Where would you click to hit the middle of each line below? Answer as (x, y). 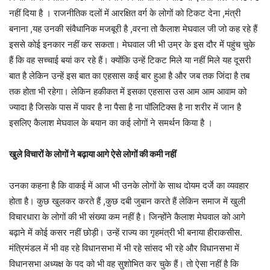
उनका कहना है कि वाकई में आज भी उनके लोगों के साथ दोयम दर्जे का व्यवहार (129, 185)
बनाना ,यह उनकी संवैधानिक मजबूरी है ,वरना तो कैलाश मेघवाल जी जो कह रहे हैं (133, 28)
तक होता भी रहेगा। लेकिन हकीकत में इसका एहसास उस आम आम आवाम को (128, 91)
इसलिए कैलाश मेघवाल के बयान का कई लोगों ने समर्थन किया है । (111, 122)
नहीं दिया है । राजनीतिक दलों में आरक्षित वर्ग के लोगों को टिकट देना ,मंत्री (125, 13)
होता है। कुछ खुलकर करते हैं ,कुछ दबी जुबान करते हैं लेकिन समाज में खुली (127, 201)
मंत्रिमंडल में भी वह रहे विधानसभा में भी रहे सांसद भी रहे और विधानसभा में (124, 248)
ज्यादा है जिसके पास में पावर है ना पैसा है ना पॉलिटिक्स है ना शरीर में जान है (125, 107)
